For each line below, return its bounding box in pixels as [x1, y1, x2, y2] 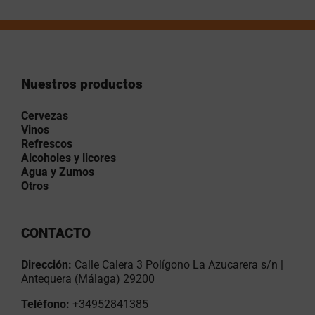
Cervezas [21, 109, 68, 122]
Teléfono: [21, 297, 72, 311]
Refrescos [21, 137, 72, 150]
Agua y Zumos [21, 165, 94, 179]
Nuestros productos [21, 76, 143, 92]
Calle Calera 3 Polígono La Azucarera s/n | [75, 258, 283, 271]
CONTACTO [21, 225, 91, 241]
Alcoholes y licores [21, 151, 116, 165]
